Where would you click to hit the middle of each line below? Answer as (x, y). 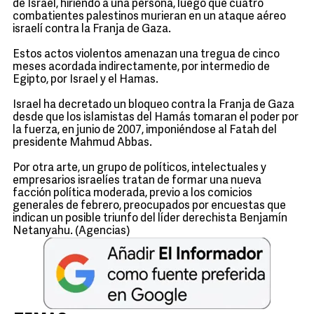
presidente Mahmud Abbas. (82, 143)
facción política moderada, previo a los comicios (132, 193)
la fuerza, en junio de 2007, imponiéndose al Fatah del (145, 130)
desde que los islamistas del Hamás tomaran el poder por (156, 118)
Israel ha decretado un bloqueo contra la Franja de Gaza (153, 105)
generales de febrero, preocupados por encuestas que (149, 206)
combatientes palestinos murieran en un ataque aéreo (149, 17)
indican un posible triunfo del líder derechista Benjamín (150, 219)
